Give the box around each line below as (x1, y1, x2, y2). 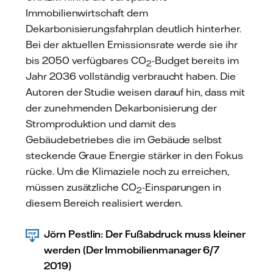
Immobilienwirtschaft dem (26, 6, 148, 19)
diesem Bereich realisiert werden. (26, 196, 183, 209)
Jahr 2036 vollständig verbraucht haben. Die (26, 69, 236, 82)
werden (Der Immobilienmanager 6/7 (44, 244, 220, 257)
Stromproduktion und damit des (26, 117, 176, 130)
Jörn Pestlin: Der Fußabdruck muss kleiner (44, 228, 246, 241)
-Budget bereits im (151, 54, 239, 66)
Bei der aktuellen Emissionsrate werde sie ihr (26, 38, 238, 51)
